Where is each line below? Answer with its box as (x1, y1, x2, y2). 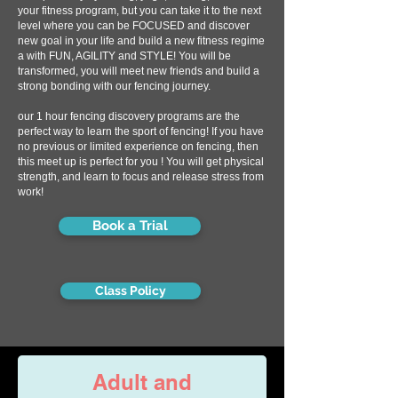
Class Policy (95, 283, 166, 298)
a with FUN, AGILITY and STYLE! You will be (18, 50, 231, 62)
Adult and (92, 370, 192, 394)
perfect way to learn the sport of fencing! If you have (18, 125, 264, 138)
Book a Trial (92, 218, 168, 234)
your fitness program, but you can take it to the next (18, 4, 261, 17)
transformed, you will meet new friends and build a (18, 65, 259, 77)
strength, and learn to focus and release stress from (18, 171, 264, 183)
